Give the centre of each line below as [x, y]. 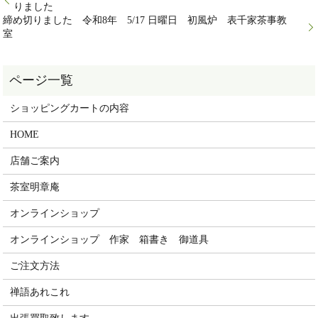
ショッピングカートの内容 [70, 109]
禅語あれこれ [40, 292]
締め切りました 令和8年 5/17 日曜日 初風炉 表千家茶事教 [145, 21]
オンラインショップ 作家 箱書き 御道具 [110, 240]
